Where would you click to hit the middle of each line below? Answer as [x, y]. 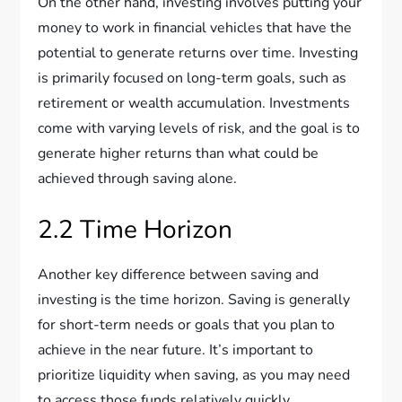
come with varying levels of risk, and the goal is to [199, 129]
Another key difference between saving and [179, 275]
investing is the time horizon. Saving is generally [194, 300]
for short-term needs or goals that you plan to [187, 325]
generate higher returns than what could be [179, 154]
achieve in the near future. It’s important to [176, 350]
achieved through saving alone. [138, 179]
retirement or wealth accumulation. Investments [194, 104]
